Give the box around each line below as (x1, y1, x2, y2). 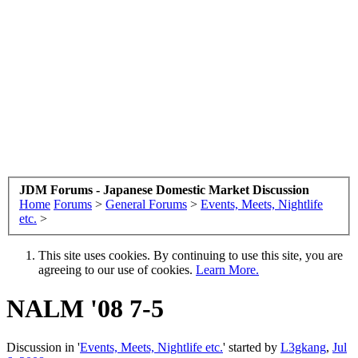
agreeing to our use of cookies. (38, 262, 196, 276)
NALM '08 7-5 (6, 293, 164, 323)
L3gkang (280, 340, 326, 355)
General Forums (105, 197, 187, 211)
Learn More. (196, 262, 259, 276)
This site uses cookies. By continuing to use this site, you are (38, 248, 343, 262)
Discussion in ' (6, 340, 80, 355)
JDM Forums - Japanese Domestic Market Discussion (19, 182, 309, 197)
